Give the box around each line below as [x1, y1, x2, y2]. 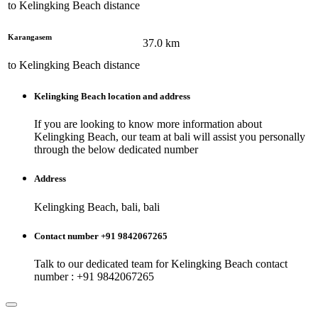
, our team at [116, 131, 174, 143]
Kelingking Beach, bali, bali [34, 200, 160, 213]
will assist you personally [190, 131, 305, 143]
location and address [106, 91, 190, 102]
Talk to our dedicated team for [34, 257, 171, 270]
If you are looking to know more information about [34, 118, 262, 131]
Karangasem [8, 32, 52, 41]
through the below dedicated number [34, 143, 198, 156]
